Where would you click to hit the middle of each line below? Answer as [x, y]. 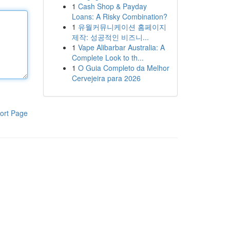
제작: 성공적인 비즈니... [110, 37]
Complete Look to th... [108, 57]
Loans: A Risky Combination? [119, 16]
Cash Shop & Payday [112, 6]
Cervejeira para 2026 [106, 78]
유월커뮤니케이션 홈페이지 [122, 27]
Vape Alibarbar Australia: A [121, 47]
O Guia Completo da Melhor [123, 68]
